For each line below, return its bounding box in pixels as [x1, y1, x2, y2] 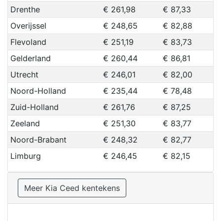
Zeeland [10, 118, 40, 129]
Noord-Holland [10, 86, 66, 96]
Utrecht [10, 70, 38, 80]
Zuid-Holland [10, 102, 59, 112]
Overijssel [10, 21, 46, 31]
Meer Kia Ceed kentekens [24, 183, 120, 193]
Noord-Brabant [10, 135, 67, 145]
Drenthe [10, 4, 40, 15]
